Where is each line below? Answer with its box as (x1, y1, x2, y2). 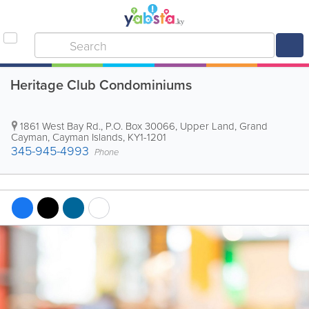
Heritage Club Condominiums (10, 74, 192, 94)
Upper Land (180, 119, 235, 133)
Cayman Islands (52, 130, 123, 144)
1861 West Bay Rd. (20, 119, 101, 133)
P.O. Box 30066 (106, 119, 175, 133)
